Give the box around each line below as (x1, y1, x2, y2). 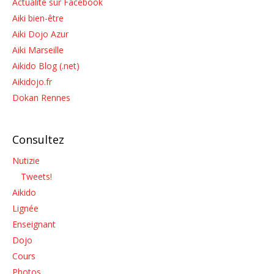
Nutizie (12, 154, 40, 166)
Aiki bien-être (12, 12, 64, 24)
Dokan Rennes (12, 91, 70, 103)
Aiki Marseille (12, 43, 64, 56)
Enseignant (12, 218, 56, 230)
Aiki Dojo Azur (12, 28, 68, 40)
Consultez (12, 131, 64, 147)
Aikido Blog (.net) (12, 59, 80, 72)
